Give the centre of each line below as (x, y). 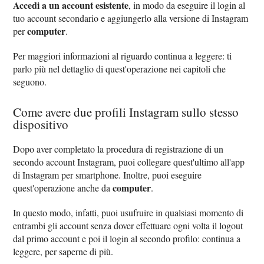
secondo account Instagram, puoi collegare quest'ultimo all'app (129, 161)
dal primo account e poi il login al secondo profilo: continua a (127, 238)
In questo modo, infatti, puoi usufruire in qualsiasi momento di (128, 212)
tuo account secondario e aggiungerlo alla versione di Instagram (131, 18)
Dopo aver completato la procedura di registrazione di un (118, 148)
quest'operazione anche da (63, 187)
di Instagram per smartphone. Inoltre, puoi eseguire (108, 174)
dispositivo (41, 124)
